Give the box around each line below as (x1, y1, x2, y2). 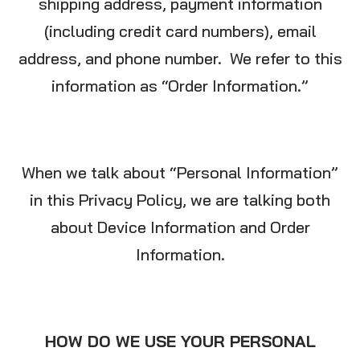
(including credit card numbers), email (43, 21, 317, 41)
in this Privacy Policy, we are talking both (30, 190, 330, 210)
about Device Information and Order (50, 217, 310, 237)
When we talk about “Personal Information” (22, 162, 338, 182)
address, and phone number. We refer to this (18, 48, 342, 68)
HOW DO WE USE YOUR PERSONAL (44, 331, 316, 351)
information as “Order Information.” (51, 76, 309, 96)
